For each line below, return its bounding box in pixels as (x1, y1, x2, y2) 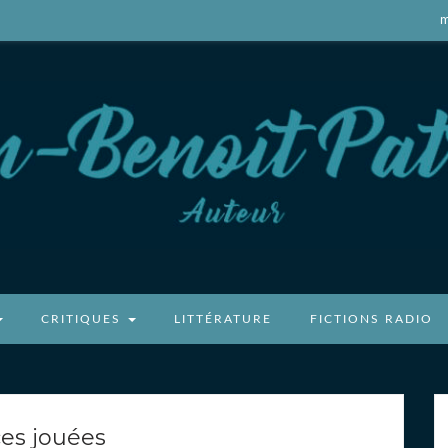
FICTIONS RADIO (309, 312, 433, 325)
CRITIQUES (40, 312, 126, 325)
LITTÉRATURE (173, 312, 272, 325)
